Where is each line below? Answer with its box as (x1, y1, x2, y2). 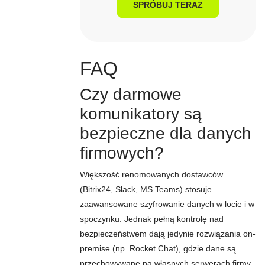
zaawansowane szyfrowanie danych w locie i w (80, 199, 254, 209)
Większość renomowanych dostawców (80, 170, 223, 179)
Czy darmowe (80, 85, 182, 104)
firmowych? (80, 144, 164, 162)
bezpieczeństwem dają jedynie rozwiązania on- (80, 229, 256, 238)
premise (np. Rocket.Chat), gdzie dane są (80, 244, 236, 253)
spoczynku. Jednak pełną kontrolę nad (80, 214, 224, 224)
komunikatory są (80, 105, 202, 123)
